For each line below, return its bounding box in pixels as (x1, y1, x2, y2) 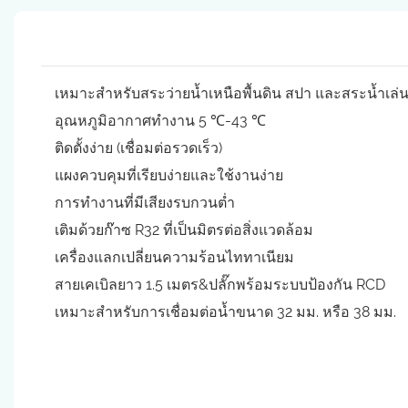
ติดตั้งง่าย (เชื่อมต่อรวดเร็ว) (55, 138, 222, 157)
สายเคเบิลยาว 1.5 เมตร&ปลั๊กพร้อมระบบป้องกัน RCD (55, 275, 385, 293)
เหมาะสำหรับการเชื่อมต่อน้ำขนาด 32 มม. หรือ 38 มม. (55, 302, 396, 321)
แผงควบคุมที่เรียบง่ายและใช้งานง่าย (55, 166, 283, 184)
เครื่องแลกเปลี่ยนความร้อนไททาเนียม (55, 248, 294, 266)
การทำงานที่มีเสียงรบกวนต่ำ (55, 193, 235, 211)
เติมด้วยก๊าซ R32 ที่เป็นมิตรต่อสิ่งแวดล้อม (55, 220, 313, 239)
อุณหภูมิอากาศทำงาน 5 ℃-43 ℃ (55, 111, 266, 129)
